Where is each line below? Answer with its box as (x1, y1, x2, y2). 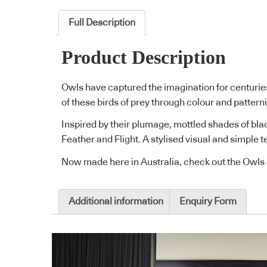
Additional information (69, 196, 163, 206)
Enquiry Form (179, 196, 237, 206)
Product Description (61, 47, 226, 69)
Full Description (69, 17, 135, 27)
